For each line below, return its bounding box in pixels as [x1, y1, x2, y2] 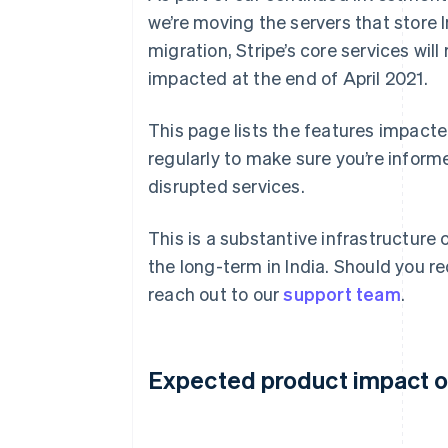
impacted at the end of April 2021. [148, 66, 428, 89]
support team [283, 282, 401, 305]
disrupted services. [148, 174, 305, 197]
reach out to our [148, 282, 284, 305]
